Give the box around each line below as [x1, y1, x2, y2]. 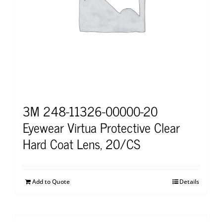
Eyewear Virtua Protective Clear [23, 116, 180, 138]
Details [179, 177, 199, 186]
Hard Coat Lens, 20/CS [23, 133, 140, 155]
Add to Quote [32, 177, 70, 186]
